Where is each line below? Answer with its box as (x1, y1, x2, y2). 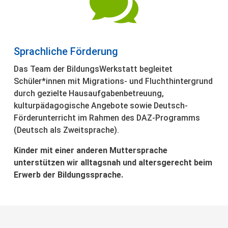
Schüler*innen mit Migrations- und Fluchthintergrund (14, 76, 213, 86)
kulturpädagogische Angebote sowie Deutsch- (14, 100, 188, 110)
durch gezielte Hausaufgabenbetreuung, (14, 88, 164, 98)
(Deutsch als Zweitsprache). (14, 125, 120, 135)
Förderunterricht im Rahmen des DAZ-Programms (14, 112, 201, 123)
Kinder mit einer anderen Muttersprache (14, 145, 168, 155)
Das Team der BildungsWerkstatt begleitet (14, 64, 173, 74)
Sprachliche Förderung (14, 45, 119, 58)
